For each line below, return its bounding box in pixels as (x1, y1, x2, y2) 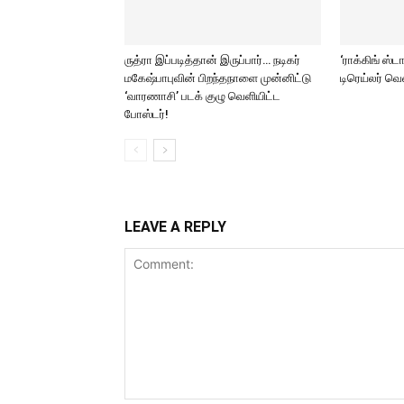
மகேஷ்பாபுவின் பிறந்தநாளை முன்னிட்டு (124, 71, 311, 85)
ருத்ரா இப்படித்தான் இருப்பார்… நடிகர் (124, 53, 300, 67)
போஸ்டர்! (124, 107, 171, 121)
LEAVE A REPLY (124, 218, 226, 235)
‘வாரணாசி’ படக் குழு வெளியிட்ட (124, 89, 280, 103)
